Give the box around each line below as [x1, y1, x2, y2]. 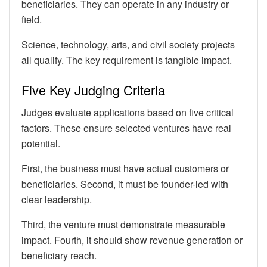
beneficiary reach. [21, 249, 97, 263]
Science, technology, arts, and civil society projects [21, 38, 235, 52]
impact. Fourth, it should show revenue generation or [21, 233, 243, 247]
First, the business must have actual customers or [21, 162, 229, 176]
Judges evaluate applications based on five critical [21, 105, 234, 120]
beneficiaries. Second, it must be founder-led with [21, 177, 228, 191]
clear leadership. [21, 193, 92, 207]
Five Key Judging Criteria [21, 80, 165, 99]
